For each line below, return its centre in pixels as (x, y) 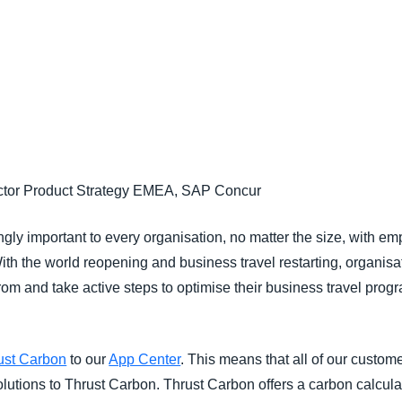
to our (88, 359)
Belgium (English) (321, 21)
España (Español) (322, 57)
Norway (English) (320, 94)
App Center (145, 359)
